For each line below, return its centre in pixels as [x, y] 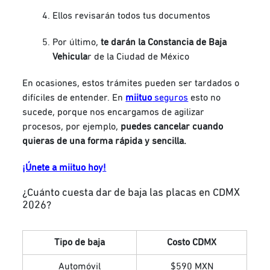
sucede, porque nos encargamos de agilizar [114, 112]
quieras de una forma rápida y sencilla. [105, 141]
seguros [170, 98]
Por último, [77, 42]
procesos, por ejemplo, [72, 127]
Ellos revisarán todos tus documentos [132, 16]
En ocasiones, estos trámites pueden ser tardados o [131, 83]
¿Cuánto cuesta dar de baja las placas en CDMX [131, 193]
